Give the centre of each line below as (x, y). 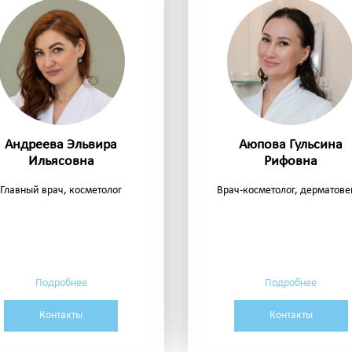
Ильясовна (61, 162)
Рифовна (291, 162)
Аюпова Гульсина (291, 145)
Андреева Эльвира (61, 145)
